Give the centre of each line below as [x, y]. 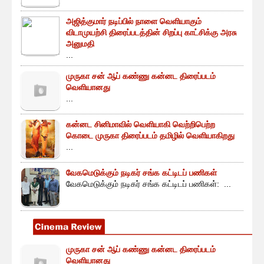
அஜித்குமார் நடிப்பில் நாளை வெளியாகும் [134, 22]
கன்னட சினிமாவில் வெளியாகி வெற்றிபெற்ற [141, 125]
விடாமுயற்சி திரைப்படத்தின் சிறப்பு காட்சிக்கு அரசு [151, 33]
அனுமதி [80, 44]
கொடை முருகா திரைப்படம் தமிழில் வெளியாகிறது [150, 136]
